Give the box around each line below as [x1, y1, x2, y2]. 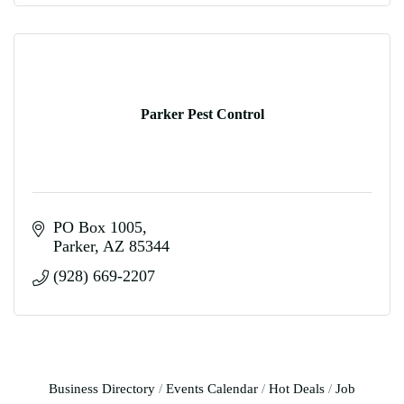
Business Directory [49, 381, 155, 396]
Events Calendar [166, 381, 258, 396]
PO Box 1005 [52, 218, 142, 236]
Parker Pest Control [140, 106, 264, 122]
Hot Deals [269, 381, 325, 396]
